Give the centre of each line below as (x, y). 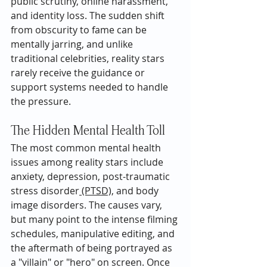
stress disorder (45, 190)
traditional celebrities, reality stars (89, 58)
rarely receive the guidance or (79, 72)
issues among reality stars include (88, 162)
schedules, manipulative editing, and (94, 233)
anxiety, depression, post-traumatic (91, 176)
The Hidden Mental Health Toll (88, 131)
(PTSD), (97, 190)
